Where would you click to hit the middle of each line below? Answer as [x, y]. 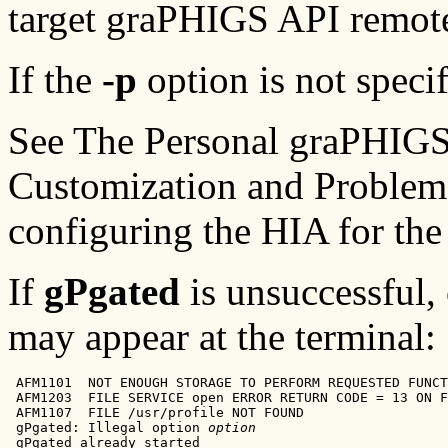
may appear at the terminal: [222, 336]
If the [55, 79]
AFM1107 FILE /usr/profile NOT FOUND [156, 412]
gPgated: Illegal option [108, 427]
